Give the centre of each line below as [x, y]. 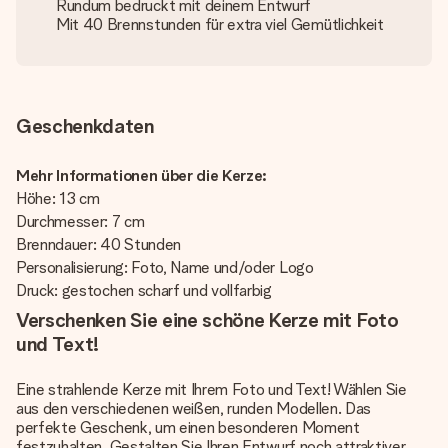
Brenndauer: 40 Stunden [98, 244]
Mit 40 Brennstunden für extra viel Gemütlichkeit [220, 24]
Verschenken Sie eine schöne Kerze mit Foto [207, 320]
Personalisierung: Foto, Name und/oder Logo [167, 267]
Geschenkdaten [85, 126]
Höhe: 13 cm [58, 198]
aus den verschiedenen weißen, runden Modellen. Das [193, 408]
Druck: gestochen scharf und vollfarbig [144, 290]
